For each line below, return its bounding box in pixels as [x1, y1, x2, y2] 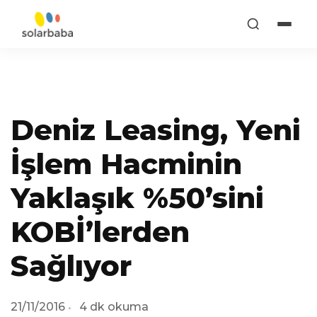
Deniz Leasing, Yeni [11, 113, 301, 147]
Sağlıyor [11, 248, 132, 283]
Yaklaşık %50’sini [11, 180, 264, 215]
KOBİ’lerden [11, 214, 190, 249]
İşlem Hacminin [11, 146, 242, 181]
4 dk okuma [79, 300, 149, 313]
